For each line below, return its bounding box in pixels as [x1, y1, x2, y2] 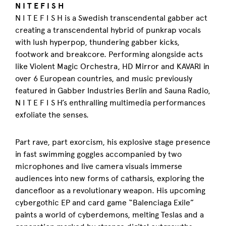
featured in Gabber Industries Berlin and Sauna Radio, [15, 86, 210, 95]
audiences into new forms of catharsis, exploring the [15, 174, 204, 183]
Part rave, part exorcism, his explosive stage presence [15, 137, 210, 147]
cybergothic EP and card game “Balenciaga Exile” [15, 198, 194, 207]
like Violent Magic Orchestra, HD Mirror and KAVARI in [15, 62, 209, 71]
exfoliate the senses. [15, 110, 89, 120]
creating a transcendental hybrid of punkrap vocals [15, 25, 201, 35]
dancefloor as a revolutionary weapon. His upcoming [15, 186, 205, 195]
